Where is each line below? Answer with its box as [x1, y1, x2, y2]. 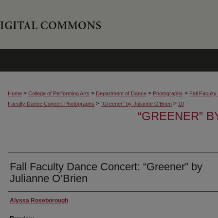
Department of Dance [96, 91, 146, 96]
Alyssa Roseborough [10, 197, 68, 204]
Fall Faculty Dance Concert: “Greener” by [10, 161, 202, 173]
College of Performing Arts [28, 91, 90, 96]
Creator [8, 195, 40, 206]
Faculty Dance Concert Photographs [8, 101, 94, 107]
